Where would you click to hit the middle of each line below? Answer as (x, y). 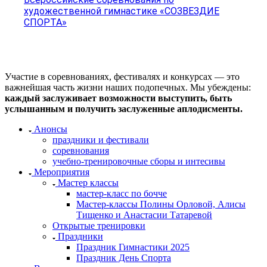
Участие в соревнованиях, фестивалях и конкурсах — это (122, 76)
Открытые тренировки (99, 225)
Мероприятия (62, 172)
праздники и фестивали (101, 139)
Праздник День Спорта (124, 257)
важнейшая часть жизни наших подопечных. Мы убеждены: (128, 87)
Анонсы (51, 129)
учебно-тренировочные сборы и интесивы (139, 161)
